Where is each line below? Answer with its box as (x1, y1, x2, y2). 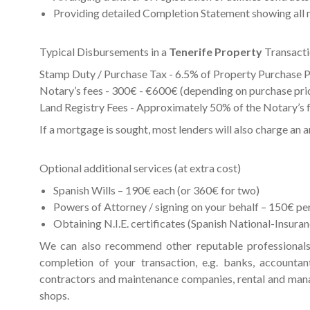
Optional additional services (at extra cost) (39, 161, 241, 175)
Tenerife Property (169, 45, 264, 59)
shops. (39, 289, 69, 302)
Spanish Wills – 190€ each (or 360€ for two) (53, 183, 259, 197)
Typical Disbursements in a (39, 45, 169, 59)
